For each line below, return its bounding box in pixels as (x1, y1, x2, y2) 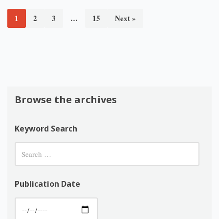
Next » (115, 13, 136, 23)
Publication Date (15, 178, 80, 189)
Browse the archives (15, 93, 117, 106)
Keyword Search (15, 123, 77, 134)
